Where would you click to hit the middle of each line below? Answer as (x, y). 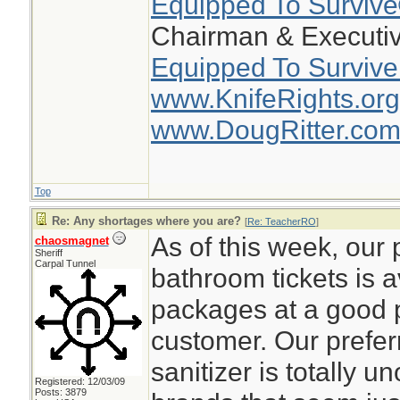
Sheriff (48, 253)
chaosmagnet (71, 241)
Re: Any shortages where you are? (146, 221)
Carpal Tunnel (65, 263)
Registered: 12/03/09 (79, 381)
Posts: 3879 (60, 392)
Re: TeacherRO (281, 221)
